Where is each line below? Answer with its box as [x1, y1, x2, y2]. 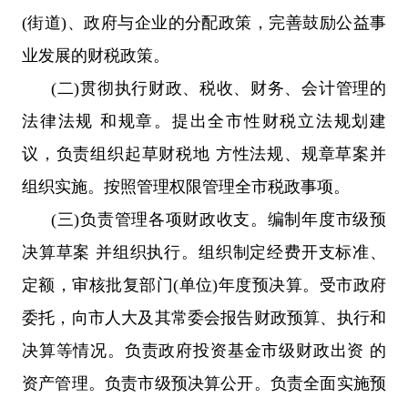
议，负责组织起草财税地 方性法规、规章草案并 [22, 144, 386, 163]
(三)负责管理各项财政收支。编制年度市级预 [51, 209, 386, 229]
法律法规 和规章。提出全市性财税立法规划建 [22, 111, 386, 130]
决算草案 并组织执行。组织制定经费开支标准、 [22, 242, 386, 261]
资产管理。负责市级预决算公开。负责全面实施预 [22, 373, 386, 393]
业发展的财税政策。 [22, 46, 169, 65]
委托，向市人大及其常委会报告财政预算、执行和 [22, 308, 386, 327]
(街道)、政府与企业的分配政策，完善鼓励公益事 [22, 13, 386, 32]
